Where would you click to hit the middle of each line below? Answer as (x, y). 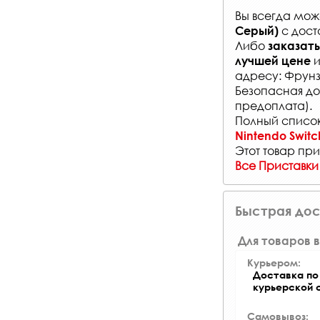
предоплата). (274, 105)
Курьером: (274, 262)
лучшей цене (273, 60)
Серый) (257, 30)
